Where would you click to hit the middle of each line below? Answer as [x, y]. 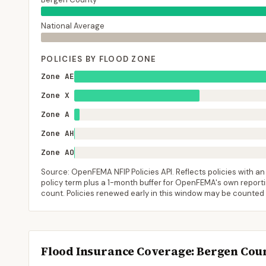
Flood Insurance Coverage [116, 251]
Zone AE [58, 76]
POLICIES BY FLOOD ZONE [99, 59]
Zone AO [58, 152]
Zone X [55, 95]
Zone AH [58, 133]
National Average [73, 26]
